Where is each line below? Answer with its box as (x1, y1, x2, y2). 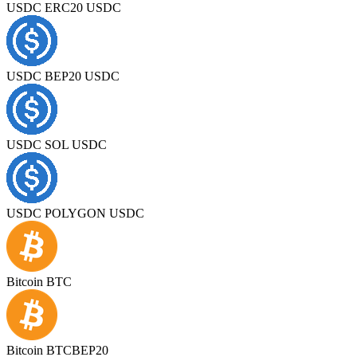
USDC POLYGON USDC (6, 206, 144, 220)
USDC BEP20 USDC (6, 69, 120, 83)
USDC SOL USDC (6, 137, 107, 151)
